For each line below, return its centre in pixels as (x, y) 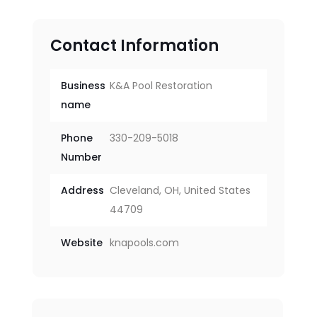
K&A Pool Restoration (161, 86)
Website (81, 243)
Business (83, 86)
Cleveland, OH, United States (180, 191)
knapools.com (144, 243)
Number (81, 157)
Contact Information (134, 46)
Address (82, 191)
